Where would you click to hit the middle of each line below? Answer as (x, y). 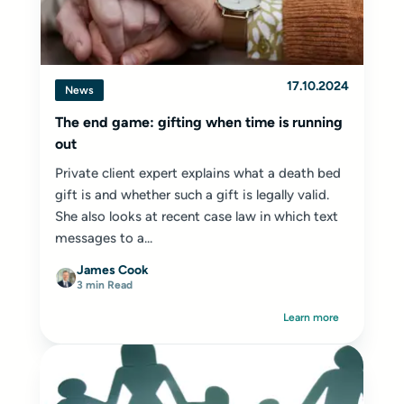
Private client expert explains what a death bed (198, 173)
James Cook (113, 270)
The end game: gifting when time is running (199, 122)
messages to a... (104, 238)
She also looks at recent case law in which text (197, 216)
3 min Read (105, 285)
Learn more (311, 317)
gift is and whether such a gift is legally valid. (192, 195)
